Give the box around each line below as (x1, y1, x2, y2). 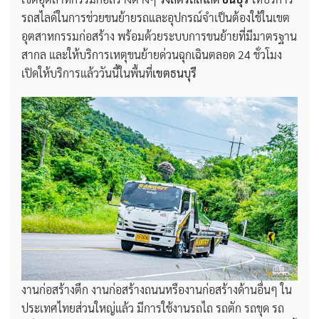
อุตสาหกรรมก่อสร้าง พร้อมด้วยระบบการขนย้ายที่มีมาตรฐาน (21, 28, 297, 43)
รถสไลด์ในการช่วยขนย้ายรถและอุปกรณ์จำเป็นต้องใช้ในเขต (21, 9, 290, 25)
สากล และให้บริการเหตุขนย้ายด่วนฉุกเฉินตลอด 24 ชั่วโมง (21, 46, 282, 62)
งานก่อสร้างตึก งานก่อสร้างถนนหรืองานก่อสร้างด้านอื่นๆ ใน (21, 282, 292, 298)
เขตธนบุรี (152, 65, 197, 80)
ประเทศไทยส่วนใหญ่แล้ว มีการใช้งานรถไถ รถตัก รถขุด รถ (21, 300, 284, 316)
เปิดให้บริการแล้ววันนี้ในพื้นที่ (21, 65, 152, 80)
